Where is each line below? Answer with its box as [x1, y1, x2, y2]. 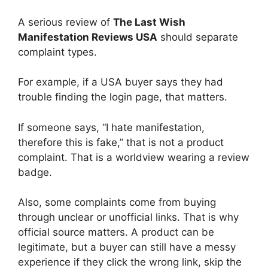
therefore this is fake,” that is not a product [18, 136, 224, 148]
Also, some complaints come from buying [18, 196, 216, 208]
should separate [157, 31, 238, 43]
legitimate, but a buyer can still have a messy [18, 241, 236, 253]
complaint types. [18, 45, 97, 58]
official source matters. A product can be [18, 226, 214, 238]
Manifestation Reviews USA [18, 31, 157, 43]
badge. [18, 166, 52, 178]
